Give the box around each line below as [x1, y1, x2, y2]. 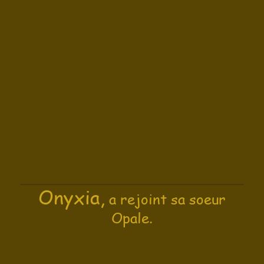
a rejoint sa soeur [105, 189, 226, 209]
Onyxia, [38, 183, 105, 210]
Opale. [111, 207, 153, 227]
